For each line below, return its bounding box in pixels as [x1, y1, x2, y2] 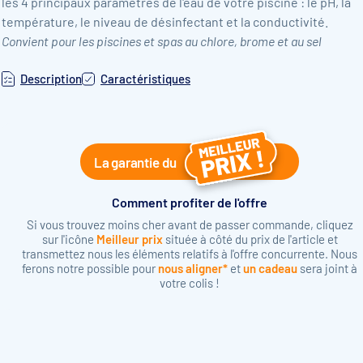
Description [20, 71, 82, 86]
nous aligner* [158, 261, 228, 275]
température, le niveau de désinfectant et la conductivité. [2, 14, 328, 29]
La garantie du [93, 153, 177, 170]
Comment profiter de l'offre [112, 194, 267, 210]
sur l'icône [41, 232, 96, 246]
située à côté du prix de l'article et [162, 232, 338, 246]
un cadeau [243, 261, 297, 275]
